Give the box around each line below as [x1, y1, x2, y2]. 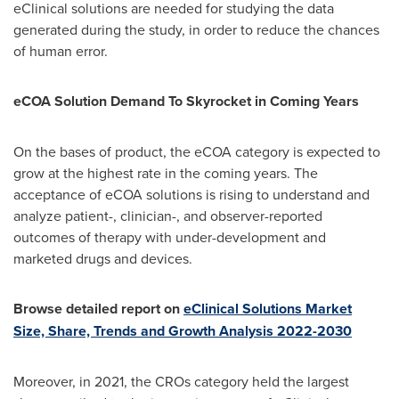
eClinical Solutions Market [183, 298, 352, 319]
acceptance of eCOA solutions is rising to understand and [13, 184, 370, 204]
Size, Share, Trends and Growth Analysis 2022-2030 [13, 321, 352, 341]
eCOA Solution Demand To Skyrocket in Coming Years [13, 91, 359, 111]
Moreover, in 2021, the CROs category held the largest [13, 371, 349, 391]
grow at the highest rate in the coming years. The [13, 163, 318, 183]
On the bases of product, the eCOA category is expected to [13, 142, 380, 161]
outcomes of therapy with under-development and [13, 227, 326, 247]
